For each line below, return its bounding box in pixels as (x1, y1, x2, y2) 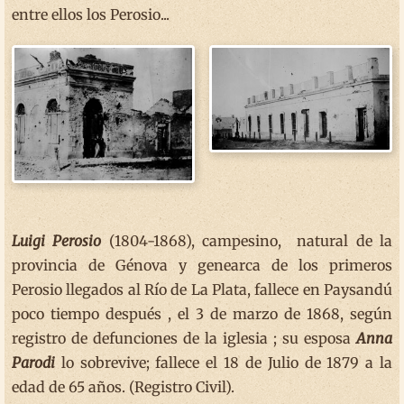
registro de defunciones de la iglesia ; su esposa (12, 328, 356, 347)
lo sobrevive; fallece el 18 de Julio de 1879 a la (55, 353, 392, 372)
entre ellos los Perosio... (12, 5, 170, 23)
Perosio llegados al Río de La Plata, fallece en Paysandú (12, 280, 392, 298)
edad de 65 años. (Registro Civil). (12, 377, 234, 396)
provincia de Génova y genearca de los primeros (12, 255, 392, 274)
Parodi (12, 353, 55, 372)
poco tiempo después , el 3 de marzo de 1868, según (12, 304, 392, 323)
